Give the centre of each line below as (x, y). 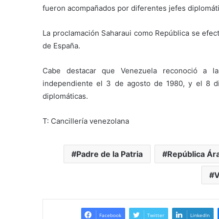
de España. (61, 45)
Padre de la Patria (109, 154)
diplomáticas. (65, 96)
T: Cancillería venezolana (86, 121)
